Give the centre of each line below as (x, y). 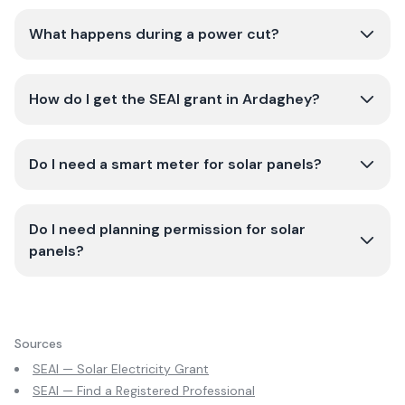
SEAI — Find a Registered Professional (144, 391)
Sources (38, 344)
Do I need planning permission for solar (167, 229)
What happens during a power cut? (154, 34)
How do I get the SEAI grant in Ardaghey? (174, 99)
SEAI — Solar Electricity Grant (121, 369)
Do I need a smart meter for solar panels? (175, 164)
